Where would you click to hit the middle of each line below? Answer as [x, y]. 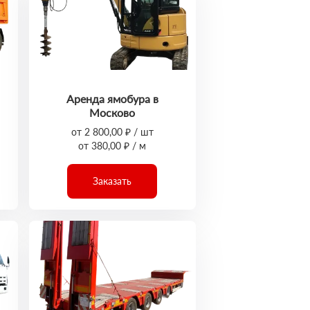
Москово [112, 112]
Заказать [112, 181]
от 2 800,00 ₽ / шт [112, 132]
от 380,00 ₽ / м [112, 146]
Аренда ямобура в [112, 99]
